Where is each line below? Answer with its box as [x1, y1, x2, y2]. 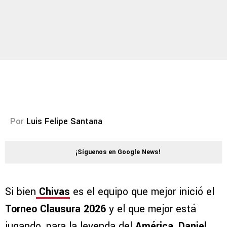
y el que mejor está [106, 202, 196, 217]
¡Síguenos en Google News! [75, 147, 161, 157]
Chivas [36, 184, 70, 200]
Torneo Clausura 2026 [5, 202, 106, 217]
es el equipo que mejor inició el [70, 184, 214, 200]
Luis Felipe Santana [26, 116, 102, 128]
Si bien [5, 184, 36, 200]
